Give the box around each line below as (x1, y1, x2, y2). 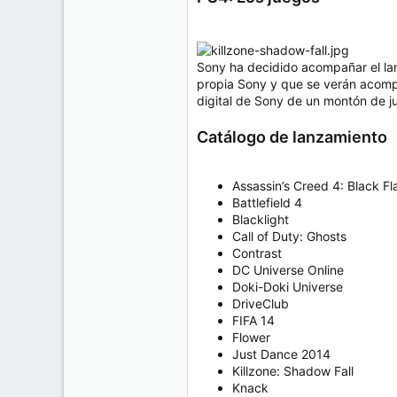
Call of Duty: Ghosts (232, 229, 346, 245)
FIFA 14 (232, 313, 275, 329)
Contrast (232, 245, 282, 261)
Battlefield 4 (232, 195, 302, 211)
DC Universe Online (232, 262, 344, 278)
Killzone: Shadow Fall (232, 363, 354, 379)
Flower (232, 330, 270, 346)
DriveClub (232, 296, 289, 312)
